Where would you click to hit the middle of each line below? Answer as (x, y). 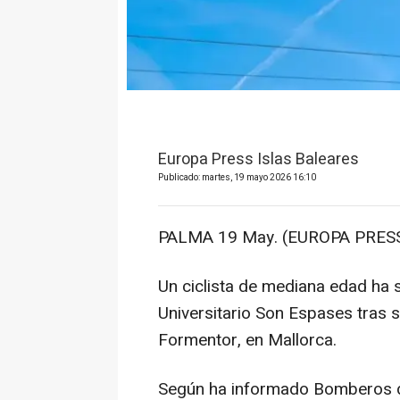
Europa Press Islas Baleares (258, 159)
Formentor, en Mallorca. (247, 340)
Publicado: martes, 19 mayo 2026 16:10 (237, 177)
